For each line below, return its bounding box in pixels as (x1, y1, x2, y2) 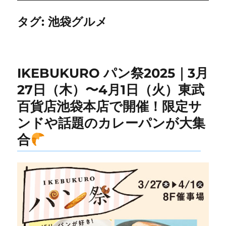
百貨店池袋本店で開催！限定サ (17, 98, 202, 115)
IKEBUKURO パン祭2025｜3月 (17, 65, 209, 81)
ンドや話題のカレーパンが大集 (17, 115, 206, 131)
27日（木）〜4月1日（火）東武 (17, 82, 205, 98)
